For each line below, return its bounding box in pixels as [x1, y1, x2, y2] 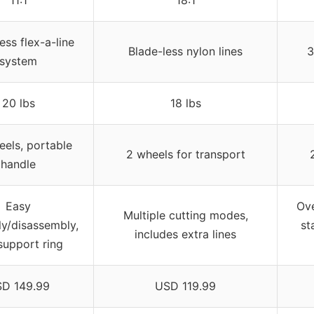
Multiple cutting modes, [123, 207, 248, 222]
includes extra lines [135, 226, 236, 241]
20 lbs [1, 95, 35, 110]
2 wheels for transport [125, 146, 245, 161]
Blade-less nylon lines [128, 43, 243, 58]
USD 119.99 [155, 278, 216, 293]
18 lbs [170, 95, 201, 110]
